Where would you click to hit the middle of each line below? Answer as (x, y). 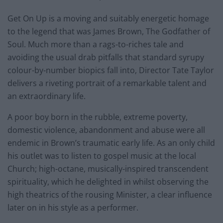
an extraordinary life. (47, 96)
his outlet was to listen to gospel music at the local (102, 156)
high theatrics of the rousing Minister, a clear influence (110, 194)
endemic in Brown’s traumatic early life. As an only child (111, 143)
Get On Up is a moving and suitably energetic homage (108, 18)
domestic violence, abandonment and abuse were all (106, 130)
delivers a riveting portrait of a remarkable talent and (107, 83)
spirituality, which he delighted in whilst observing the (108, 181)
